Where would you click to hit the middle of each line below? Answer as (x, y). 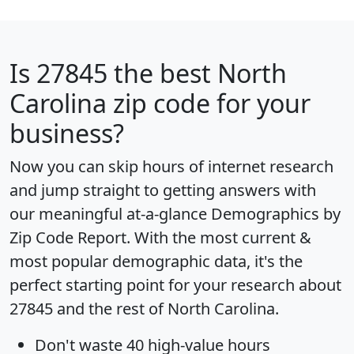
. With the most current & (219, 237)
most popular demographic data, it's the (156, 261)
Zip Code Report (68, 237)
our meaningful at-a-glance (110, 213)
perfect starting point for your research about (175, 284)
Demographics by (276, 213)
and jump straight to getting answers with (163, 190)
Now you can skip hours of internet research (171, 166)
